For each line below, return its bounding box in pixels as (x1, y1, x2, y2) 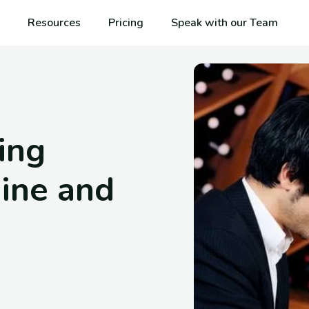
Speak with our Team (171, 15, 278, 30)
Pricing (108, 15, 143, 30)
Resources (28, 15, 81, 30)
